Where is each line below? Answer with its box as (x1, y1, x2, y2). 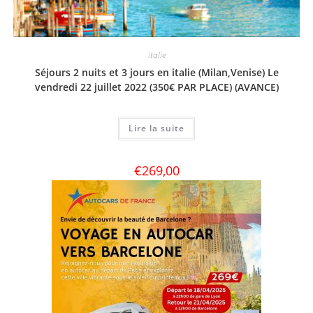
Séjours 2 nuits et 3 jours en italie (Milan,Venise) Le (34, 65, 279, 79)
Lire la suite (129, 122, 184, 134)
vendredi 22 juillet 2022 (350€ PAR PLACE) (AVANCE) (34, 80, 279, 94)
